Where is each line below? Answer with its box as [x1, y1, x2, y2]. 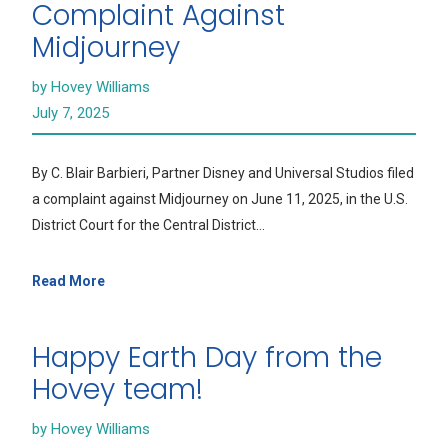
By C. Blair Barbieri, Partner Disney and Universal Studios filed [32, 165, 414, 181]
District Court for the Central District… [32, 217, 265, 233]
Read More [32, 273, 105, 289]
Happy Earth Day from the [32, 338, 382, 377]
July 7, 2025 [32, 104, 109, 122]
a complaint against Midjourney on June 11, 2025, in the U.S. [32, 191, 408, 207]
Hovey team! [32, 370, 203, 409]
